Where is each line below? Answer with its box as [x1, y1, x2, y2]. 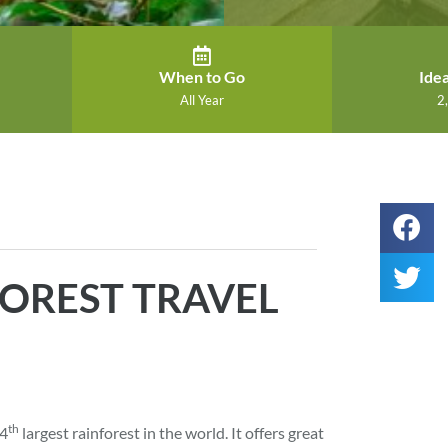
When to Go [159, 67, 245, 86]
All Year [180, 92, 224, 108]
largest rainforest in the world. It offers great [19, 423, 325, 442]
